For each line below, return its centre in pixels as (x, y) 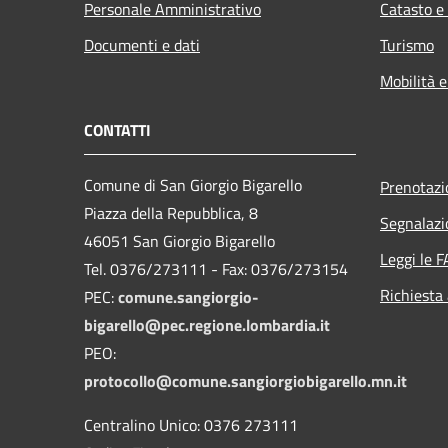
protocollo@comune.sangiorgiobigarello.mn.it (245, 380)
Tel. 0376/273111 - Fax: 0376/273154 (216, 268)
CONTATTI (117, 129)
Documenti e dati (142, 44)
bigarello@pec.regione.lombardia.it (207, 324)
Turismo (407, 44)
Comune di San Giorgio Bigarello (193, 184)
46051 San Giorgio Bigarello (179, 240)
